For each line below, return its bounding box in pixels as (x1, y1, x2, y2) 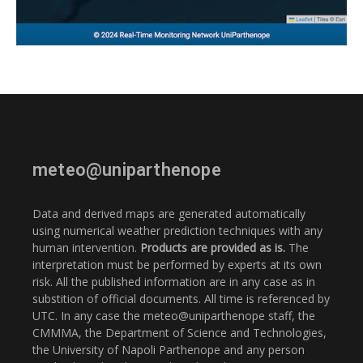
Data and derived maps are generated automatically (32, 205, 305, 221)
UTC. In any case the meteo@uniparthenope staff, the (32, 307, 315, 323)
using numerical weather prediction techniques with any (32, 222, 322, 238)
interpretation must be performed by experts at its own (32, 256, 322, 272)
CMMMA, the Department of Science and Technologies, (32, 324, 327, 340)
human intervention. (32, 239, 140, 255)
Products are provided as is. (140, 239, 285, 255)
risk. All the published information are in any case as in (32, 273, 315, 289)
